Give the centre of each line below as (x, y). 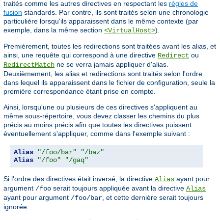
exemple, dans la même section (54, 30)
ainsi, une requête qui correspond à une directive (81, 55)
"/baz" (92, 152)
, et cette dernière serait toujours (153, 198)
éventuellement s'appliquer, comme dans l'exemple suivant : (97, 134)
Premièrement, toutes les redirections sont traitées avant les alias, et (110, 46)
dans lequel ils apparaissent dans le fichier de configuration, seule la (109, 83)
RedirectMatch (29, 65)
